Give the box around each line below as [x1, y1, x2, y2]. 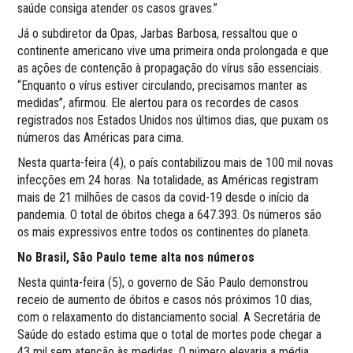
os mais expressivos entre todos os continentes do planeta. [17, 224, 311, 240]
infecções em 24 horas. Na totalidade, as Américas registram [17, 172, 319, 188]
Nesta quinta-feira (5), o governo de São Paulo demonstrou [17, 274, 309, 290]
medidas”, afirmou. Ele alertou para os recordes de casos [17, 95, 299, 110]
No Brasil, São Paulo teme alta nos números [17, 249, 255, 265]
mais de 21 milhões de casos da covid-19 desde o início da [17, 189, 310, 205]
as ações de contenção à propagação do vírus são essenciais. [17, 60, 322, 76]
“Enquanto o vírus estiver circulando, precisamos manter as [17, 77, 308, 93]
